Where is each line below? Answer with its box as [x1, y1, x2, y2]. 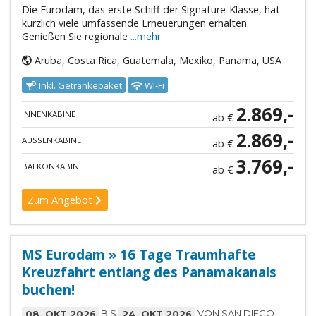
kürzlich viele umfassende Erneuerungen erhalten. [21, 16, 249, 30]
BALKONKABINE [21, 161, 83, 171]
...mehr [130, 30, 161, 44]
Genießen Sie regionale [21, 30, 130, 44]
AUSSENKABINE [21, 135, 77, 145]
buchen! [21, 281, 75, 299]
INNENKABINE [21, 109, 75, 119]
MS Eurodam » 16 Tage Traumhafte [21, 245, 256, 264]
